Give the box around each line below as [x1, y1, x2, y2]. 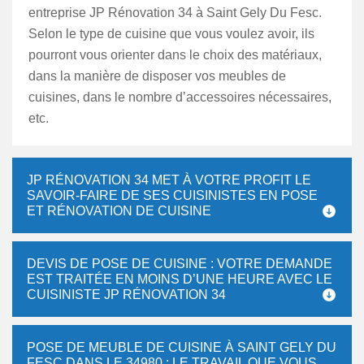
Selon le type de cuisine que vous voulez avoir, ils [28, 27, 314, 41]
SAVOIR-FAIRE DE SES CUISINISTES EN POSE [27, 188, 318, 202]
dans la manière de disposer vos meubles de [28, 69, 286, 83]
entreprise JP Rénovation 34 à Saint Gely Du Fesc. [28, 6, 322, 19]
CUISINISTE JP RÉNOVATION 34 [27, 288, 226, 301]
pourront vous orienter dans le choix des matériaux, [28, 48, 322, 62]
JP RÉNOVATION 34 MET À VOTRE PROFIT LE [27, 173, 311, 187]
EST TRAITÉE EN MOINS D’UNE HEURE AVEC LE [27, 272, 332, 286]
